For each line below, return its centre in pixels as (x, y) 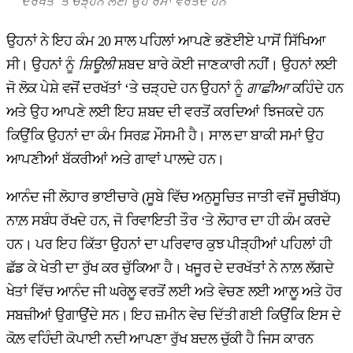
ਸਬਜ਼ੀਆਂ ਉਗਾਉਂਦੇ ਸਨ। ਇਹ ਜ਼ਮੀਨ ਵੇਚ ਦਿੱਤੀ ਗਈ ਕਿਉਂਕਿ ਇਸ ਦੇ (174, 316)
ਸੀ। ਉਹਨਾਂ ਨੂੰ (43, 65)
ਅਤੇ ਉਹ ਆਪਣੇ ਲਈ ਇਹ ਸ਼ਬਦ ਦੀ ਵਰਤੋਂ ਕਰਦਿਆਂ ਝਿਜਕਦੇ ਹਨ (165, 112)
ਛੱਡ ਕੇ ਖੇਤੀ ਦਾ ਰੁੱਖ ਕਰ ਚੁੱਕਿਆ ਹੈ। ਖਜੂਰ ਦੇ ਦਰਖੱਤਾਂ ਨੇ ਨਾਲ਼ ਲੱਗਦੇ (170, 268)
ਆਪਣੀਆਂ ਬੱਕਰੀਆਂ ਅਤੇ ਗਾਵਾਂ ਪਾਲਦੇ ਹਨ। (115, 160)
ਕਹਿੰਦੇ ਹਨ (316, 89)
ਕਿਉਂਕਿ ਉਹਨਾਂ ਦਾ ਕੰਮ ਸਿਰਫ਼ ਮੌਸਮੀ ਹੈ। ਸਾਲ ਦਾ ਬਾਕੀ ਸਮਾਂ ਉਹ (165, 136)
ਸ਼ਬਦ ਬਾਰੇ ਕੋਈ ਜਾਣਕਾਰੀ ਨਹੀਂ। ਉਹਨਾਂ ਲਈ (226, 65)
